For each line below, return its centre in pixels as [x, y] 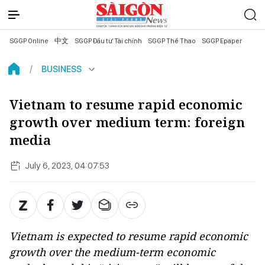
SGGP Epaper [222, 41]
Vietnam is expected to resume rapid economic [129, 236]
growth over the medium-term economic [112, 252]
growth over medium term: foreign [127, 122]
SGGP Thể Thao [172, 41]
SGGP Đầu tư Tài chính [108, 41]
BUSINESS [62, 69]
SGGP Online [29, 41]
